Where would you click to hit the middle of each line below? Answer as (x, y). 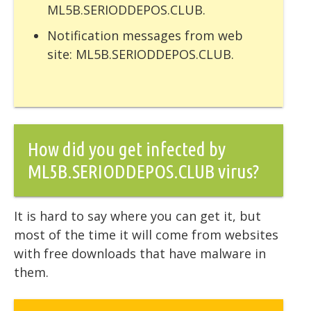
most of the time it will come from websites (146, 235)
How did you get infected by (127, 149)
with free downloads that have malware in (140, 254)
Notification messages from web (145, 36)
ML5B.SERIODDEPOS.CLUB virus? (143, 171)
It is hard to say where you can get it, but (137, 216)
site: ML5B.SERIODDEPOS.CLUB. (141, 54)
